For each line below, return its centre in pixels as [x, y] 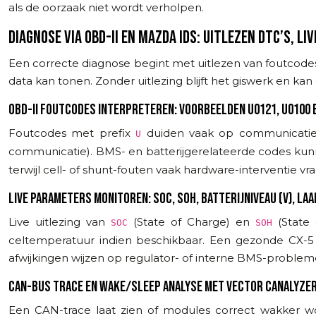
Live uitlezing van [60, 221]
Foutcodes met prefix [72, 133]
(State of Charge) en [192, 221]
